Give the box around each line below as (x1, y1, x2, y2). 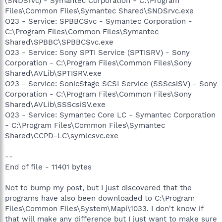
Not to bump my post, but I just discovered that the (5, 183, 192, 192)
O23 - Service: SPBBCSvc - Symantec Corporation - (5, 16, 192, 26)
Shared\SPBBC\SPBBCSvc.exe (5, 37, 113, 47)
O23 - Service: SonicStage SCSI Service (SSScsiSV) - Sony (5, 79, 217, 88)
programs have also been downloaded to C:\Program (5, 193, 195, 203)
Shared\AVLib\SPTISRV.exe (5, 68, 102, 78)
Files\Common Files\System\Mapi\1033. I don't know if (5, 204, 203, 213)
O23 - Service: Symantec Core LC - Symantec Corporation (5, 110, 216, 119)
